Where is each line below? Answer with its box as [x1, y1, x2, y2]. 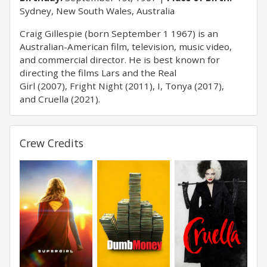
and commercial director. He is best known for [20, 54, 220, 66]
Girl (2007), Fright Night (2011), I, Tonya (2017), [20, 80, 224, 92]
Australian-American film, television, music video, [20, 41, 232, 52]
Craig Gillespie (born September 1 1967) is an [20, 27, 218, 39]
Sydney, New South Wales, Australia [20, 5, 175, 17]
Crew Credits [20, 136, 83, 150]
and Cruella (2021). [20, 93, 100, 105]
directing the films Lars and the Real [20, 67, 176, 79]
